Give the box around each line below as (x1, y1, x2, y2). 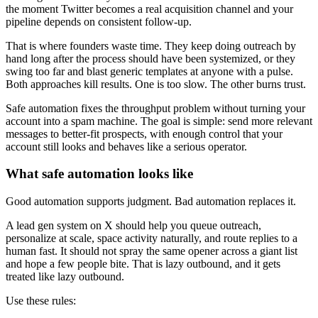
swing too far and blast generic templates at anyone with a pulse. (6, 65, 293, 77)
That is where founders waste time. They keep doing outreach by (6, 39, 296, 52)
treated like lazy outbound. (6, 270, 124, 283)
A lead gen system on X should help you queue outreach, (6, 219, 261, 231)
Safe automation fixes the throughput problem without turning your (6, 102, 305, 114)
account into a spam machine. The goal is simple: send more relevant (6, 114, 312, 127)
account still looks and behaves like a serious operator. (6, 140, 247, 153)
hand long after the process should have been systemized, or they (6, 52, 295, 65)
